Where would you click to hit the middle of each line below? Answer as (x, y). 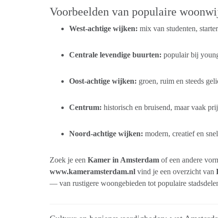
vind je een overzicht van (176, 171)
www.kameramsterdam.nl (92, 171)
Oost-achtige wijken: (103, 81)
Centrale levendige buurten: (115, 54)
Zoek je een (69, 160)
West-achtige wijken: (103, 28)
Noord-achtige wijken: (106, 133)
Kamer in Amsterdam (123, 160)
